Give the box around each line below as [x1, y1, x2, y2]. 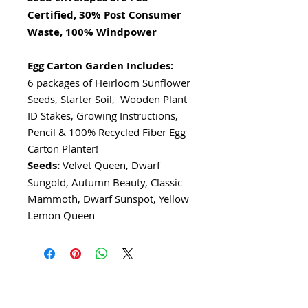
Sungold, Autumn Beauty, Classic [27, 175, 182, 190]
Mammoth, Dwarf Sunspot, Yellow [27, 192, 189, 206]
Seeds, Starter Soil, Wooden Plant [27, 92, 187, 107]
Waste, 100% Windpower [27, 25, 157, 40]
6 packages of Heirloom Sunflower [27, 76, 190, 90]
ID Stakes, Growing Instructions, [27, 109, 178, 123]
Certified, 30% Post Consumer [27, 8, 181, 23]
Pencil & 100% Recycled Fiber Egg [27, 125, 186, 140]
